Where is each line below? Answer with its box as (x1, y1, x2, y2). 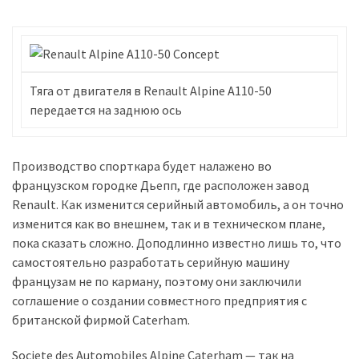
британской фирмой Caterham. (12, 312, 190, 328)
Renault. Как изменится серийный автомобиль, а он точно (12, 196, 344, 212)
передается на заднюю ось (30, 102, 182, 118)
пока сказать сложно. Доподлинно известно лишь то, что (12, 235, 341, 251)
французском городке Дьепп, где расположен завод (12, 177, 309, 193)
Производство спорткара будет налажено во (12, 158, 272, 174)
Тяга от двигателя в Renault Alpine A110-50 (30, 83, 272, 99)
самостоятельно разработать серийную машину (12, 254, 289, 270)
